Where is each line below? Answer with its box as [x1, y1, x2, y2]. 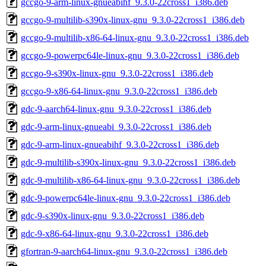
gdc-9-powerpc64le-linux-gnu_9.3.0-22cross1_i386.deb [21, 192, 230, 203]
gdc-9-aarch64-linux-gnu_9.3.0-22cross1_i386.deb [21, 103, 211, 114]
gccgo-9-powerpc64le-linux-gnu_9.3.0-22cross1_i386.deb [21, 50, 239, 61]
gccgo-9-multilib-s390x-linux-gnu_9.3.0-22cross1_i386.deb [21, 14, 245, 25]
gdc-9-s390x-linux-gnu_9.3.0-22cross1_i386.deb [21, 210, 204, 221]
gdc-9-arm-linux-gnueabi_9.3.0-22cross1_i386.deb [21, 121, 211, 132]
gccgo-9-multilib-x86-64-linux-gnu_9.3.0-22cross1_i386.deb [21, 32, 249, 43]
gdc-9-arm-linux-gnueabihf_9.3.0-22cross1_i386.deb [21, 139, 219, 150]
